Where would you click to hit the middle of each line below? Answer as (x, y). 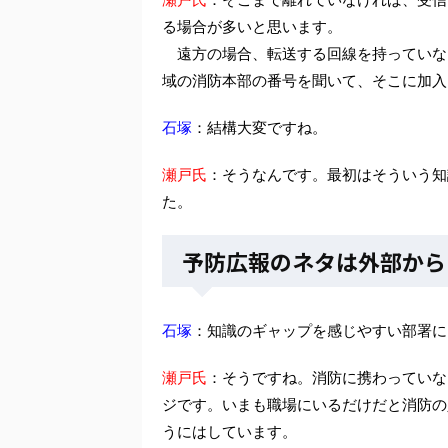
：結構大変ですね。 (259, 127)
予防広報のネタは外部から (314, 260)
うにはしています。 (229, 431)
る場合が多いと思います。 (252, 26)
